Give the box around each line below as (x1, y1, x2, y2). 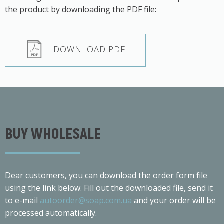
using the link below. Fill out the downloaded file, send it (5, 182, 213, 193)
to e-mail (5, 195, 40, 206)
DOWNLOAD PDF (53, 43, 125, 55)
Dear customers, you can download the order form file (5, 170, 207, 181)
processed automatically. (5, 207, 97, 218)
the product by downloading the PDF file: (5, 4, 156, 15)
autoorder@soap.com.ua (40, 195, 132, 206)
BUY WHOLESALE (5, 124, 101, 142)
